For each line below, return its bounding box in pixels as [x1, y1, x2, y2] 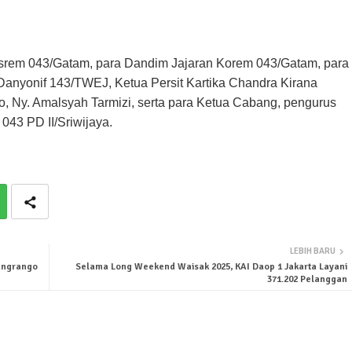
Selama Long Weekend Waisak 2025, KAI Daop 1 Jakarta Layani [75, 261, 347, 273]
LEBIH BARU [289, 246, 335, 257]
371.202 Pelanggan [266, 273, 347, 286]
